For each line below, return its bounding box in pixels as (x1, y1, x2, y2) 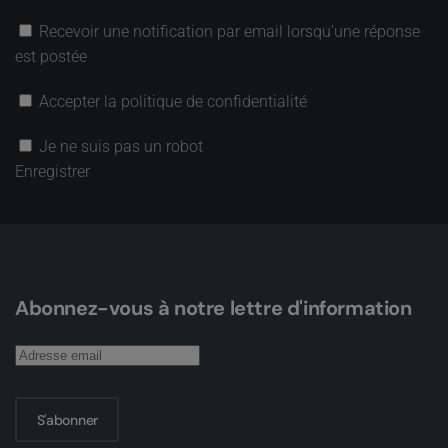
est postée (15, 47, 87, 66)
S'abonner (36, 410, 98, 429)
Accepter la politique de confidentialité (39, 92, 307, 111)
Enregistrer (15, 162, 90, 181)
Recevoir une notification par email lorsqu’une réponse (39, 22, 420, 41)
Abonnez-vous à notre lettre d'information (15, 295, 412, 321)
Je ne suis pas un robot (39, 137, 203, 156)
